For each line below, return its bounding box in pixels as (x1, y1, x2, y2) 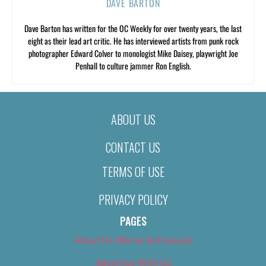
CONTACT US (106, 138, 160, 157)
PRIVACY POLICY (98, 190, 168, 208)
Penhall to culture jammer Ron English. (75, 59, 191, 72)
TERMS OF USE (102, 162, 164, 180)
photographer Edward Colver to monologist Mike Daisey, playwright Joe (28, 47, 238, 60)
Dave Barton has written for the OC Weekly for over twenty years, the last (24, 22, 242, 35)
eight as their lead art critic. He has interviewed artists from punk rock (27, 34, 239, 47)
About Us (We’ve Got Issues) (74, 235, 192, 246)
